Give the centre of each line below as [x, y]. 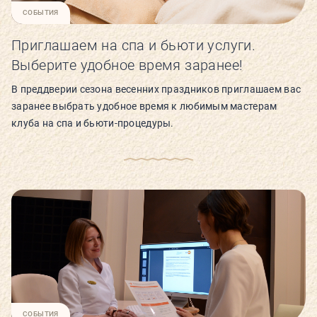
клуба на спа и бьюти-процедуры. [93, 123]
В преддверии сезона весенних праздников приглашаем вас [156, 89]
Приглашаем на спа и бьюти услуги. [134, 45]
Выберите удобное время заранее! [127, 65]
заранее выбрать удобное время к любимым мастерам [144, 106]
